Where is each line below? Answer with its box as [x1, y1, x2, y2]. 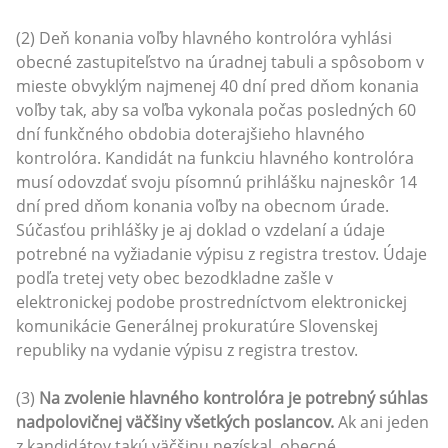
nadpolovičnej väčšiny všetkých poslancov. [16, 410, 334, 433]
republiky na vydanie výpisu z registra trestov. [16, 338, 358, 361]
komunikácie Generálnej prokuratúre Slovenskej [16, 314, 378, 337]
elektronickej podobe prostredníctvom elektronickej [16, 290, 407, 313]
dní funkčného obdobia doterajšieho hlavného [16, 122, 365, 145]
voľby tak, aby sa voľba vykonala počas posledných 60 [16, 98, 416, 121]
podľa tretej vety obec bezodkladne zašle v [16, 266, 333, 289]
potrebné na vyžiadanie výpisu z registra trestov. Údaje [16, 242, 427, 265]
